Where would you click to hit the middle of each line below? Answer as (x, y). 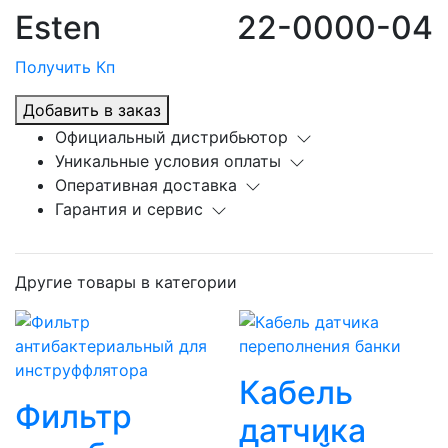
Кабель (296, 393)
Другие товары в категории (126, 282)
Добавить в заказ (92, 110)
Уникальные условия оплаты (168, 161)
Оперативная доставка (146, 185)
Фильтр (73, 417)
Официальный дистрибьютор (171, 137)
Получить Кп (65, 67)
